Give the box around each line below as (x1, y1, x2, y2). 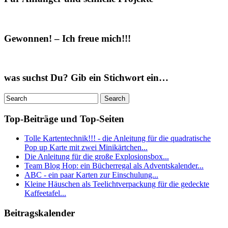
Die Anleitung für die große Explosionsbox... (24, 152, 169, 161)
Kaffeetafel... (24, 189, 66, 198)
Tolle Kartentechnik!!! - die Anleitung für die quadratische (24, 134, 211, 143)
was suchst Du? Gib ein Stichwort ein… (4, 72, 168, 83)
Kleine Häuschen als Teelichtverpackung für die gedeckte (24, 180, 209, 189)
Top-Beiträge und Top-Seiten (4, 113, 124, 124)
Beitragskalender (4, 207, 75, 218)
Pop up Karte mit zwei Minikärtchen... (24, 143, 148, 152)
